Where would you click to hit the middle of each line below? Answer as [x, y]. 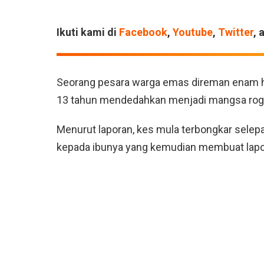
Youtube [193, 32]
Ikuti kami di [88, 32]
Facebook [143, 32]
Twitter [236, 32]
